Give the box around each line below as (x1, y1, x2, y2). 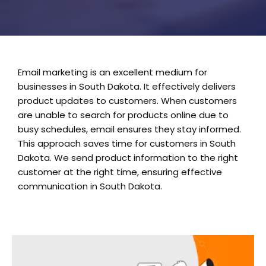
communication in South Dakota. (18, 180, 162, 193)
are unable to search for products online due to (18, 109, 229, 122)
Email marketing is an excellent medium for (18, 66, 207, 79)
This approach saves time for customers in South (18, 137, 236, 150)
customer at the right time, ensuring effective (18, 166, 222, 179)
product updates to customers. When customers (18, 94, 237, 107)
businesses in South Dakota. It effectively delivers (18, 80, 236, 93)
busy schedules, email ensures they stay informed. (18, 123, 241, 136)
